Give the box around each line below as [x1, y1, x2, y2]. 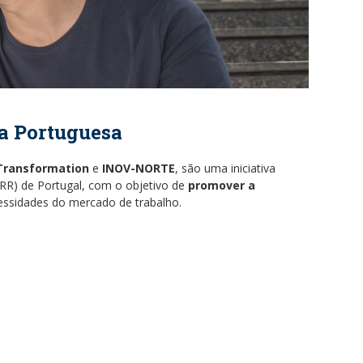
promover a [187, 177, 255, 193]
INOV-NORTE [99, 160, 175, 176]
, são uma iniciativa [175, 160, 275, 176]
